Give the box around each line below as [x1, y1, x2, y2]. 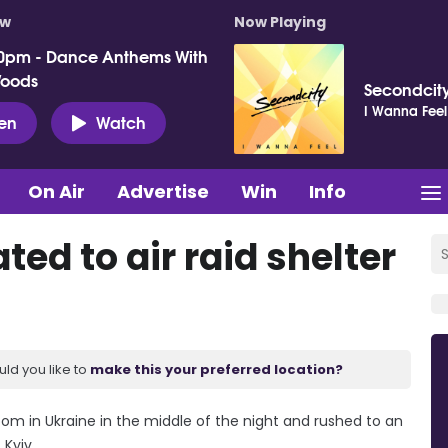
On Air [28, 178, 85, 204]
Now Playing [234, 12, 326, 32]
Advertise [117, 178, 209, 204]
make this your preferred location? [90, 359, 343, 379]
